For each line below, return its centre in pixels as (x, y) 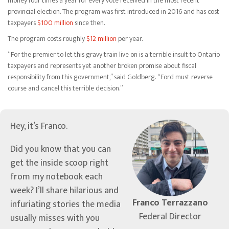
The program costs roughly (47, 39)
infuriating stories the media (65, 205)
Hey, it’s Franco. (39, 127)
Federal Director (170, 217)
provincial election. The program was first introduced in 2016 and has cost (113, 11)
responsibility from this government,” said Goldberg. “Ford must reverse (110, 77)
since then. (89, 22)
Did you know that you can (61, 150)
